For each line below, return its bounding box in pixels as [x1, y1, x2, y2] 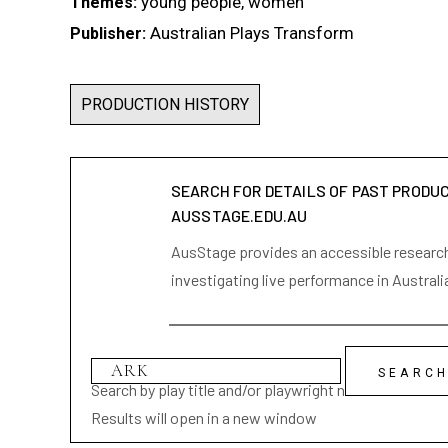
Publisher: [70, 24, 146, 43]
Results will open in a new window [91, 408, 317, 427]
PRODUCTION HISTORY [81, 95, 249, 114]
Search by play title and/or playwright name [91, 380, 374, 399]
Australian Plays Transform [150, 23, 354, 43]
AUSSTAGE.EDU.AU [171, 206, 308, 225]
